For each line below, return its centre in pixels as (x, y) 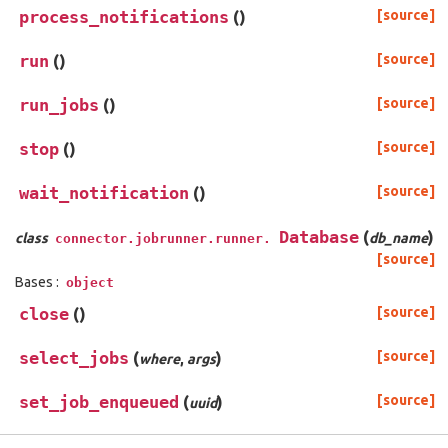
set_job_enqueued (99, 402)
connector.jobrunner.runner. (163, 239)
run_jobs (59, 105)
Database (319, 237)
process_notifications (124, 17)
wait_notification (104, 193)
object (90, 283)
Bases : (38, 282)
